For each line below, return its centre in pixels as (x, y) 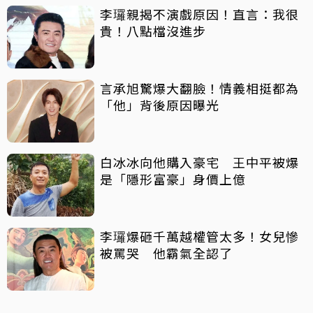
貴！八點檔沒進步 (166, 31)
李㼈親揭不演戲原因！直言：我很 (199, 14)
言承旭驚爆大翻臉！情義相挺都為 (199, 88)
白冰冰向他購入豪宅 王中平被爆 (199, 162)
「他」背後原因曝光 (160, 105)
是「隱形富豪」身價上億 (173, 179)
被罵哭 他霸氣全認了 (166, 253)
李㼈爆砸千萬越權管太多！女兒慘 (199, 236)
